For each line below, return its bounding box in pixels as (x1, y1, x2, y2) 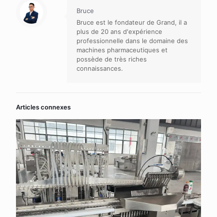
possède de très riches (77, 55, 147, 63)
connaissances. (77, 64, 123, 73)
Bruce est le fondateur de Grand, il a (77, 18, 187, 27)
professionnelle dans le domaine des (77, 37, 188, 45)
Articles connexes (16, 103, 71, 111)
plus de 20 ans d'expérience (77, 28, 162, 36)
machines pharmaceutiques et (77, 46, 168, 54)
